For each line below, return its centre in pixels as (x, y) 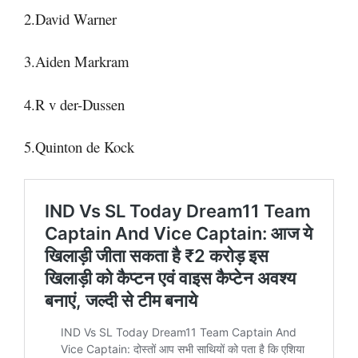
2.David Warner (70, 18)
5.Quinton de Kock (79, 147)
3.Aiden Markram (77, 61)
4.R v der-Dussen (74, 104)
